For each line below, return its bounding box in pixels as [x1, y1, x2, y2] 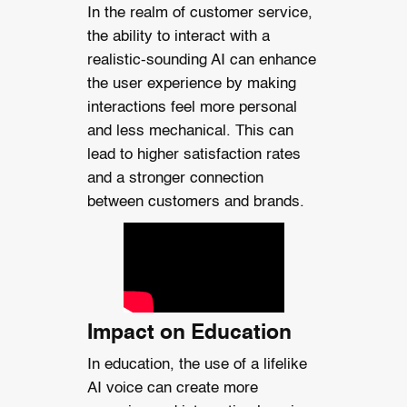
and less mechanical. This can [86, 123, 293, 139]
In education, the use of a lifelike [86, 356, 307, 372]
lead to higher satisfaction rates [86, 146, 301, 163]
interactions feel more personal [86, 99, 297, 115]
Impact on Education [86, 322, 292, 343]
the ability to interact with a [86, 28, 270, 45]
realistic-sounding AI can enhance [86, 52, 316, 68]
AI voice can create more [86, 380, 258, 396]
